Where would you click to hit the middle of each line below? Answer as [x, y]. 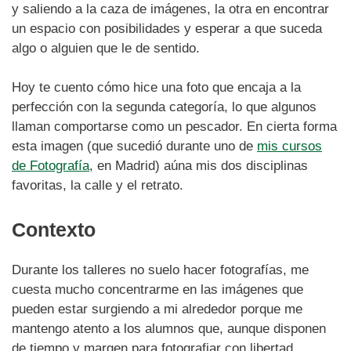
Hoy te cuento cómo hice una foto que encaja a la [156, 87]
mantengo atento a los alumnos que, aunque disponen [169, 329]
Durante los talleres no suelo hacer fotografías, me [160, 270]
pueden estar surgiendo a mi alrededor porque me [157, 309]
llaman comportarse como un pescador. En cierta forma [174, 127]
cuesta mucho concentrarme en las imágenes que [157, 290]
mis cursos [289, 146]
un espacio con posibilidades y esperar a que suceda [167, 28]
